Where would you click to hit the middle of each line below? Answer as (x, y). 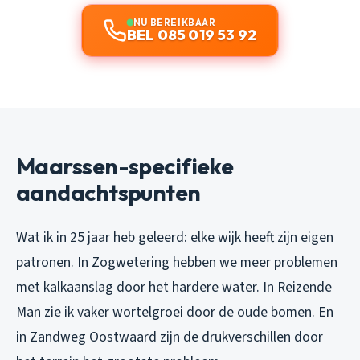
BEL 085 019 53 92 (192, 35)
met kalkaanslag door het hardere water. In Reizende (174, 287)
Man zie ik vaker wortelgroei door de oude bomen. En (175, 312)
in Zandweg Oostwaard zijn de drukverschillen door (170, 337)
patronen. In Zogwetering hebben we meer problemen (177, 262)
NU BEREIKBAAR (174, 22)
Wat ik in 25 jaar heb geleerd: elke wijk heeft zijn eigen (175, 237)
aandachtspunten (108, 192)
